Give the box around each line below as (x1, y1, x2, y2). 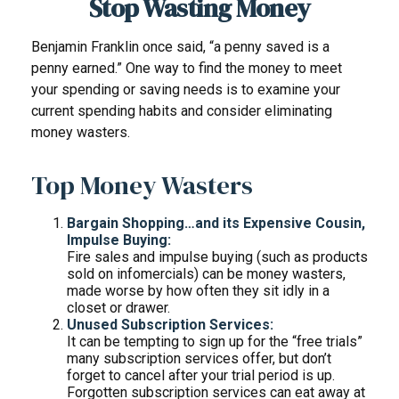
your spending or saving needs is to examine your (31, 81, 340, 98)
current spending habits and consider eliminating (31, 102, 332, 119)
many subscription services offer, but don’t (67, 350, 331, 367)
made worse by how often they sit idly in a (67, 282, 330, 299)
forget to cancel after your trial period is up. (67, 367, 335, 384)
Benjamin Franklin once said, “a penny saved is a (31, 38, 330, 55)
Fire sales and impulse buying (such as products (67, 248, 368, 265)
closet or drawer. (67, 299, 170, 316)
